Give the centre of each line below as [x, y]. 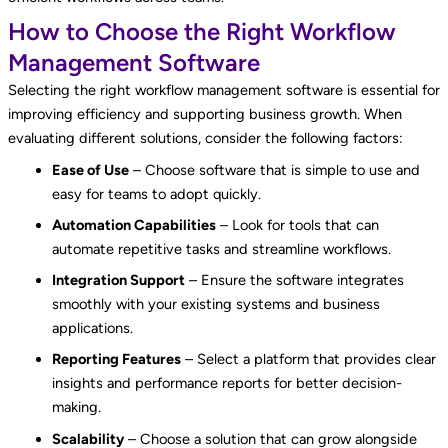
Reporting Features [116, 359]
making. [76, 407]
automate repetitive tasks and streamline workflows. [221, 248]
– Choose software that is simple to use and [274, 169]
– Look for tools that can [297, 224]
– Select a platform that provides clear [308, 359]
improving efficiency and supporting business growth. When [204, 114]
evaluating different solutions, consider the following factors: [205, 138]
